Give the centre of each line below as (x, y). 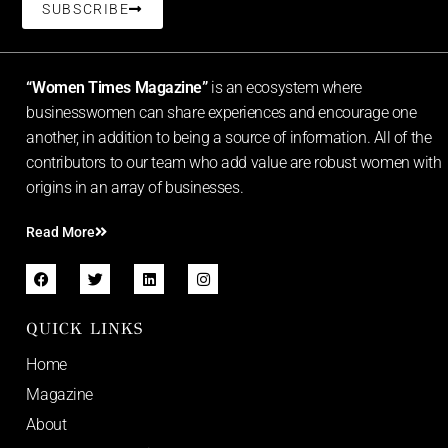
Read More (61, 232)
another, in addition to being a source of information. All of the (229, 137)
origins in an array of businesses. (135, 187)
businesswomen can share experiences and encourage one (221, 112)
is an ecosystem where (286, 87)
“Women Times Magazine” (119, 87)
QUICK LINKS (85, 329)
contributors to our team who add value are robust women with (234, 162)
